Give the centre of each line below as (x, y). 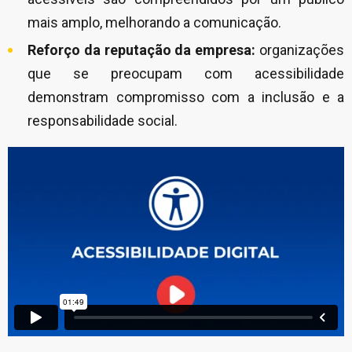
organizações (300, 50)
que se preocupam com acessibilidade (186, 73)
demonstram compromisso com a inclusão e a (186, 97)
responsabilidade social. (103, 121)
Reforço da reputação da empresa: (142, 50)
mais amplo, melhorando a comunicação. (154, 22)
